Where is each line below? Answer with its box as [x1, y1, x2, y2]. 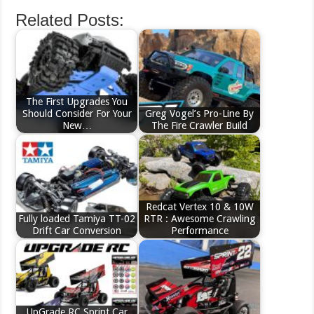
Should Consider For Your [22, 108, 132, 120]
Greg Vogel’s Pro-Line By [145, 108, 254, 120]
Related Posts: [15, 10, 125, 29]
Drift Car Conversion [32, 225, 122, 237]
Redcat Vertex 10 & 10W [145, 201, 254, 213]
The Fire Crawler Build [151, 120, 248, 132]
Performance [170, 225, 228, 237]
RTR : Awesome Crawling [143, 213, 256, 225]
